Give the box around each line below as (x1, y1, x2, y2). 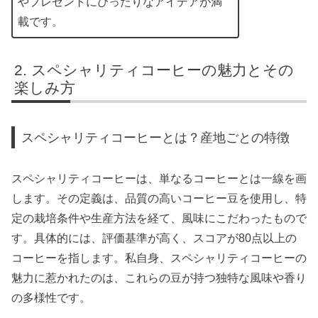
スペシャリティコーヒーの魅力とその (31, 62, 295, 79)
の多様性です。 (11, 292, 91, 305)
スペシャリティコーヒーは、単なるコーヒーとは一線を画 (11, 172, 307, 185)
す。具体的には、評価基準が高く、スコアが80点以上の (11, 232, 297, 245)
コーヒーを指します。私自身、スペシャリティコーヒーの (11, 252, 307, 265)
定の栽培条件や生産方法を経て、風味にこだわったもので (11, 212, 307, 225)
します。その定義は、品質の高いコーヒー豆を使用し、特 (11, 192, 307, 205)
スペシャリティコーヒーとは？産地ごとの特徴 (21, 129, 290, 145)
